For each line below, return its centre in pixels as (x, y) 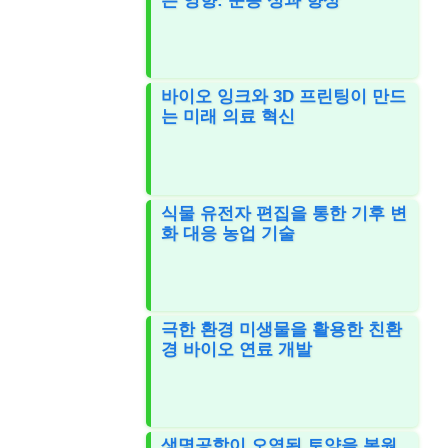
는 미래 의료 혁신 (228, 117)
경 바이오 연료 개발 (237, 349)
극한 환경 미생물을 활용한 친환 (282, 329)
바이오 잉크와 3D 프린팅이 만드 (284, 97)
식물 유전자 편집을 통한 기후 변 (284, 213)
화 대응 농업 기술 (228, 233)
